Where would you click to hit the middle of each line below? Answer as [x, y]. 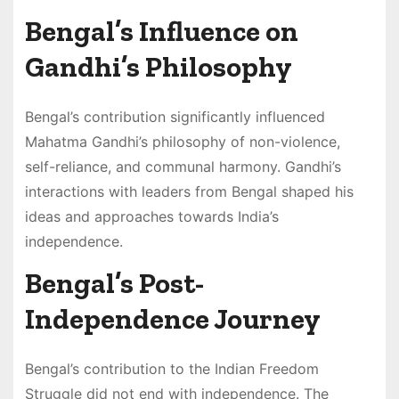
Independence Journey [172, 318]
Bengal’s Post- [114, 283]
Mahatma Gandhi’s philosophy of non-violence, [182, 141]
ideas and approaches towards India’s [151, 216]
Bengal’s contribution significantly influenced [175, 116]
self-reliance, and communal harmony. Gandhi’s [183, 166]
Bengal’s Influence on [161, 31]
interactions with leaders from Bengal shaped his [189, 191]
